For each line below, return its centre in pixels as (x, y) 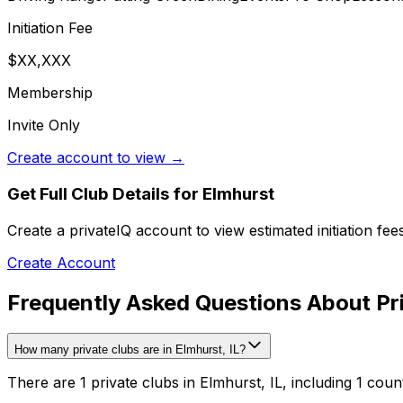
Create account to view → (96, 158)
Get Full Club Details (88, 193)
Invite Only (44, 125)
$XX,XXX (39, 61)
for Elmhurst (222, 193)
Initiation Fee (50, 28)
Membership (50, 93)
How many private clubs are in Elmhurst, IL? (130, 350)
